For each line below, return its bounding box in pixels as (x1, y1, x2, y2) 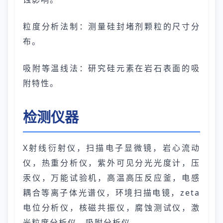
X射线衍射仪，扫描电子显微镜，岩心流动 (23, 142, 200, 153)
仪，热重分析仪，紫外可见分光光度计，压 (23, 157, 200, 168)
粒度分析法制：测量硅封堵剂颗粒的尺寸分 (23, 21, 200, 32)
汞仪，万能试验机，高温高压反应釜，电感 (23, 172, 200, 183)
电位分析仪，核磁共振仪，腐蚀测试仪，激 (23, 202, 200, 213)
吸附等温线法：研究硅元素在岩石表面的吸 (23, 63, 200, 74)
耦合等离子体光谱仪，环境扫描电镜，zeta (23, 187, 200, 198)
